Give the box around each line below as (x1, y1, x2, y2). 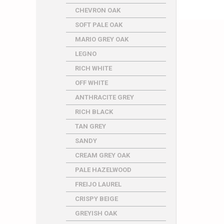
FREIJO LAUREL (75, 180, 121, 188)
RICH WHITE (75, 64, 112, 72)
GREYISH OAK (75, 209, 117, 217)
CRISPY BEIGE (75, 195, 118, 202)
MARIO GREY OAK (75, 35, 128, 43)
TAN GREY (75, 122, 106, 130)
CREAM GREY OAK (75, 151, 130, 159)
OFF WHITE (75, 79, 108, 86)
